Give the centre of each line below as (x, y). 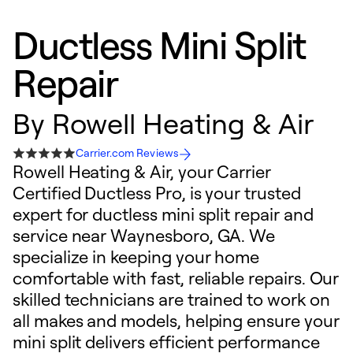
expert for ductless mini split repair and (163, 214)
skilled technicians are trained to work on (171, 299)
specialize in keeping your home (136, 256)
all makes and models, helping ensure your (176, 320)
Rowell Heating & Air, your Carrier (142, 171)
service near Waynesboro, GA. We (144, 235)
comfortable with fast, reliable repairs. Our (176, 278)
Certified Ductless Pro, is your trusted (157, 193)
